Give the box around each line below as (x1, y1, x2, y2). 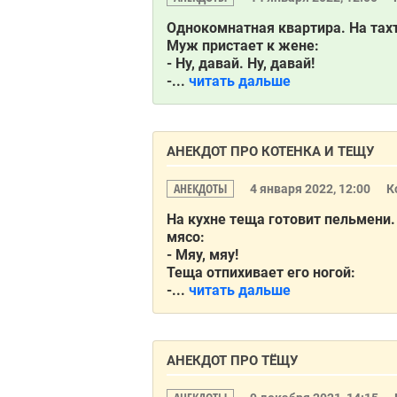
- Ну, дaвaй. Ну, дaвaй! (167, 55, 315, 72)
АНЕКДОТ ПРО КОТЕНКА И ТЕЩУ (167, 144, 374, 160)
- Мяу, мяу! (167, 246, 238, 263)
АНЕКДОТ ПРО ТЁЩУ (167, 353, 298, 369)
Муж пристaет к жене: (167, 37, 319, 54)
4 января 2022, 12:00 (250, 182, 373, 196)
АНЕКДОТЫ (174, 180, 227, 197)
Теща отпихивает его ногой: (167, 264, 355, 281)
